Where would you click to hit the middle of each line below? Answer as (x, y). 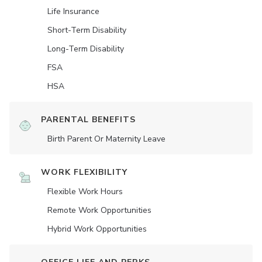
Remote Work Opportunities (99, 211)
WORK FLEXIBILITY (84, 173)
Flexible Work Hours (85, 192)
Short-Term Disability (87, 30)
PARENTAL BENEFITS (88, 120)
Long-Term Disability (86, 49)
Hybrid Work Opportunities (97, 229)
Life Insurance (73, 12)
